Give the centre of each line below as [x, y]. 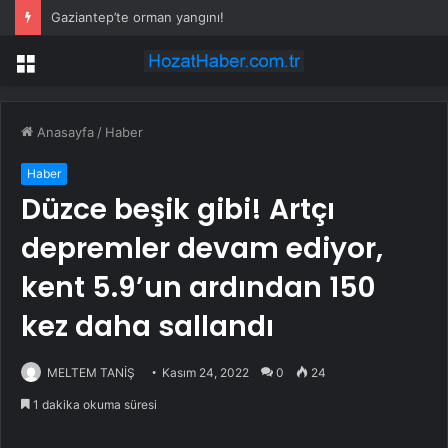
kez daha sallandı [147, 327]
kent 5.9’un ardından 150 [198, 288]
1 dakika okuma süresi [93, 405]
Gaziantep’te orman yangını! [137, 17]
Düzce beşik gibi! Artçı [178, 210]
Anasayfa [63, 132]
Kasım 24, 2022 [205, 373]
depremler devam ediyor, [202, 249]
